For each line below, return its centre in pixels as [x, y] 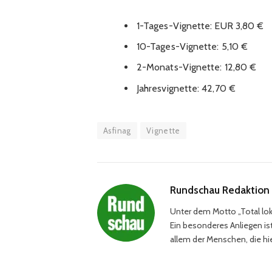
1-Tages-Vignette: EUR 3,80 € [200, 26]
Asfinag [117, 130]
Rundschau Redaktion [220, 190]
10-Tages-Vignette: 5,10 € [192, 47]
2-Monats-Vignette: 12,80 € [196, 67]
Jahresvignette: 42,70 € [186, 88]
